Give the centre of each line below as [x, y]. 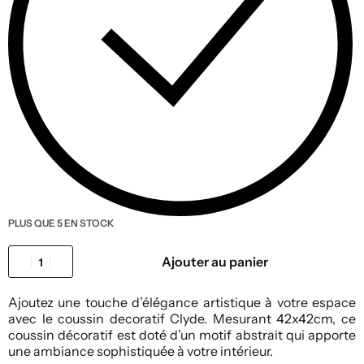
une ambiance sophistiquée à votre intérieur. [141, 351]
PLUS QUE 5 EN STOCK [61, 223]
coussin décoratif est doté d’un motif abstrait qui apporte [182, 335]
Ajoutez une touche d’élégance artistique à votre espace [182, 303]
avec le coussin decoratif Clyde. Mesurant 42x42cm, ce [182, 319]
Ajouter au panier [214, 262]
